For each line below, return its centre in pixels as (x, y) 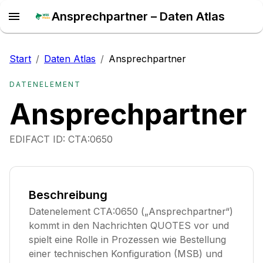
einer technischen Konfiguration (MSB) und (126, 254)
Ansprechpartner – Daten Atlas (138, 16)
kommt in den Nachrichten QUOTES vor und (129, 225)
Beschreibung (68, 195)
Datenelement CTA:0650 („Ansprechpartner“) (131, 211)
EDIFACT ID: (39, 139)
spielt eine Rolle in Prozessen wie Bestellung (127, 240)
